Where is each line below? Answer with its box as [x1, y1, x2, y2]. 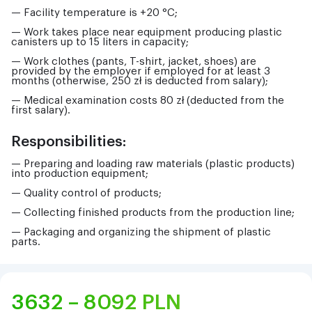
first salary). [11, 104, 70, 116]
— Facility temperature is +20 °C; [11, 7, 178, 18]
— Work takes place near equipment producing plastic [11, 26, 282, 38]
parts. [11, 236, 40, 247]
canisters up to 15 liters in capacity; [11, 36, 189, 47]
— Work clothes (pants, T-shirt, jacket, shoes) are [11, 56, 256, 67]
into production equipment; [11, 168, 148, 179]
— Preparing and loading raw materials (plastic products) [11, 158, 295, 169]
